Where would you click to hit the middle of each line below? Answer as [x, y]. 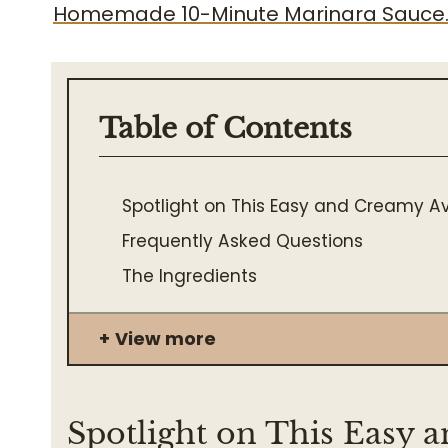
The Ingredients [190, 276]
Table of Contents [225, 128]
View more [165, 338]
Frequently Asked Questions [243, 241]
